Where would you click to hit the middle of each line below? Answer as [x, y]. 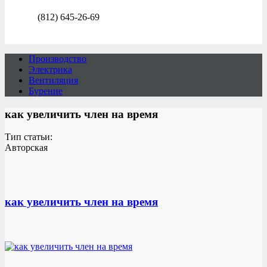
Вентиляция [53, 80]
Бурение [46, 91]
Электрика [50, 69]
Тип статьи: [29, 137]
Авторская [26, 148]
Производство [58, 59]
